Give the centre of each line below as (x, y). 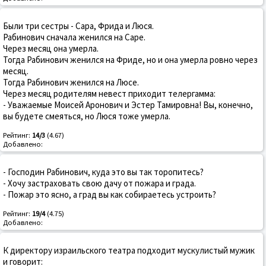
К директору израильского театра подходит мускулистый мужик (129, 251)
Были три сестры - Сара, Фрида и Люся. (78, 26)
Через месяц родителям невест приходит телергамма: (109, 94)
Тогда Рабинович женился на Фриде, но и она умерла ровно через (130, 60)
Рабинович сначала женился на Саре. (74, 37)
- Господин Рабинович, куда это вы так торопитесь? (103, 172)
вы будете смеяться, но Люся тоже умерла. (87, 116)
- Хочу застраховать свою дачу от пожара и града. (99, 183)
